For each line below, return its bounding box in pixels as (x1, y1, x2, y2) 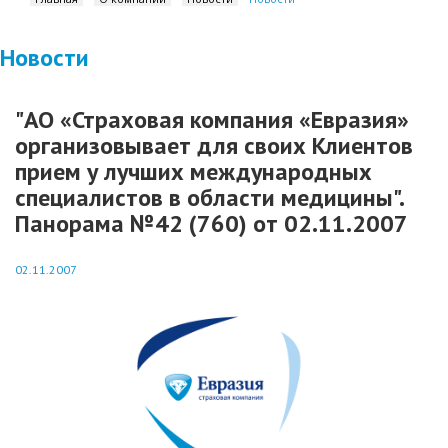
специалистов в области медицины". (15, 182, 403, 213)
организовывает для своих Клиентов (15, 130, 413, 161)
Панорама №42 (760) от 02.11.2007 (15, 208, 408, 239)
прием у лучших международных (15, 156, 372, 187)
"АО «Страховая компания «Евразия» (15, 104, 409, 135)
